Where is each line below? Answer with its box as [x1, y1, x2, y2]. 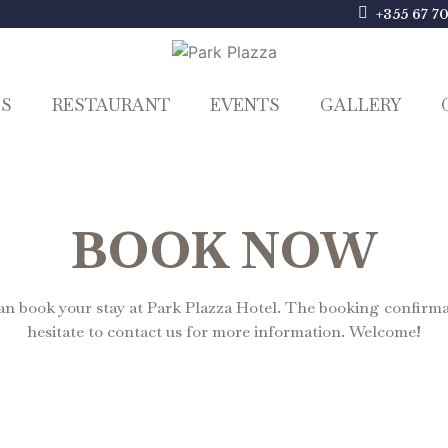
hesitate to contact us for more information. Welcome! [27, 320, 421, 342]
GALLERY [319, 93, 401, 116]
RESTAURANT [51, 93, 170, 116]
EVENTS [209, 93, 280, 116]
